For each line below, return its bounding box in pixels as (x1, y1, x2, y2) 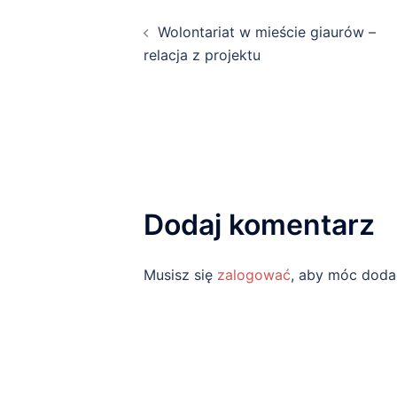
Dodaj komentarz (144, 206, 375, 242)
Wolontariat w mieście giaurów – (158, 22, 376, 41)
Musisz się (144, 265, 217, 284)
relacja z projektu (144, 45, 261, 64)
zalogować (217, 265, 291, 284)
